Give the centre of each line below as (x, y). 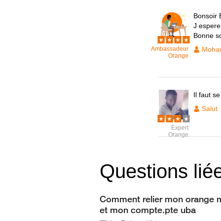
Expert (180, 128)
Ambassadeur (170, 49)
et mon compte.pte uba (148, 210)
